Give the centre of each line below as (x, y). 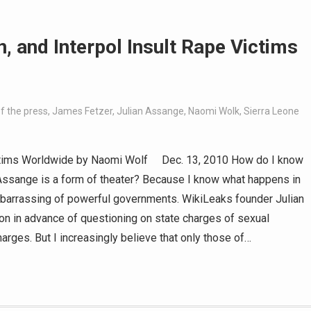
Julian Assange (150, 111)
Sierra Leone (271, 111)
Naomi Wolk (214, 111)
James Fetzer (82, 111)
